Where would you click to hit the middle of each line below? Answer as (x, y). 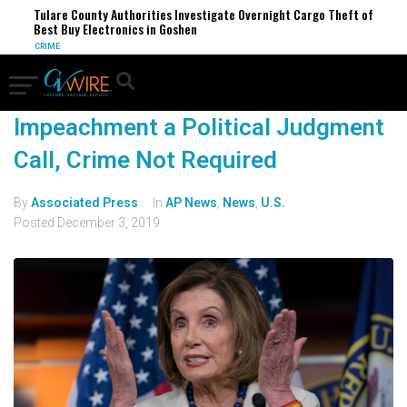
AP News (191, 203)
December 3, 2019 (109, 223)
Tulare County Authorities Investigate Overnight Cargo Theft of (203, 14)
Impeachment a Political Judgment (199, 127)
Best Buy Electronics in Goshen (115, 29)
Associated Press (84, 203)
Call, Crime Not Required (145, 160)
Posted (35, 223)
